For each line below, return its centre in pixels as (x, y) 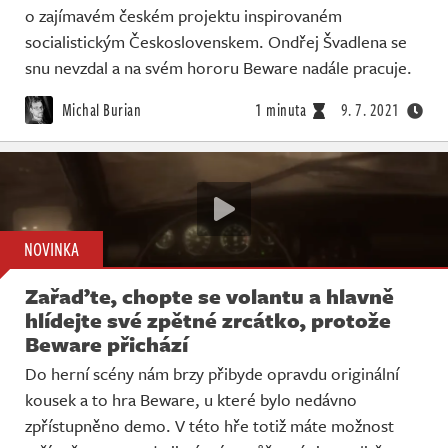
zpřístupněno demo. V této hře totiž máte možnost (209, 425)
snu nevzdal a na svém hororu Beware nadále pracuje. (218, 68)
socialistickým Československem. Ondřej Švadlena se (216, 42)
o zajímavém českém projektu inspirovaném (183, 16)
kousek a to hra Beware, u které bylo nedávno (191, 399)
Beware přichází (106, 343)
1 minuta (280, 110)
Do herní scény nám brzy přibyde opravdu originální (212, 373)
